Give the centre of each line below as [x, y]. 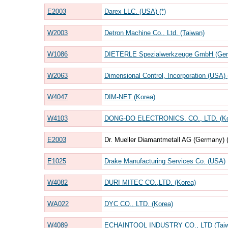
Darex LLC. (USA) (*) [135, 11]
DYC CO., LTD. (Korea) [138, 204]
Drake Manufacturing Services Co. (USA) [165, 161]
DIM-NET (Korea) [130, 97]
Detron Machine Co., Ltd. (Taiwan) [154, 33]
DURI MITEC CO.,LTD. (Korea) [150, 182]
